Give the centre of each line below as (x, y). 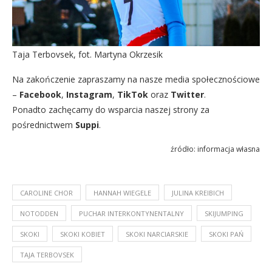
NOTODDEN (39, 213)
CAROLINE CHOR (46, 192)
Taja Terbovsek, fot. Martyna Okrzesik (87, 54)
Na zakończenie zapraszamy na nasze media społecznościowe (136, 79)
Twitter (187, 94)
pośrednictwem (44, 124)
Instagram (89, 94)
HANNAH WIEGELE (122, 192)
